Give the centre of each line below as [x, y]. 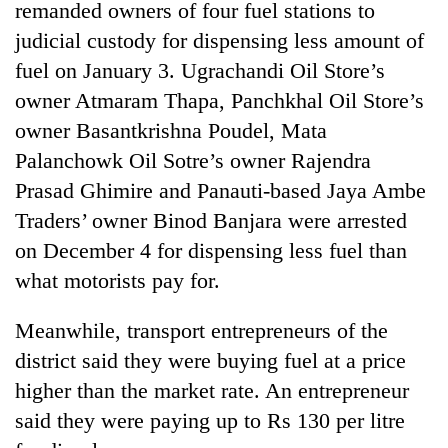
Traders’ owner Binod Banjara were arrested [211, 220]
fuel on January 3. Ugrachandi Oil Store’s [200, 70]
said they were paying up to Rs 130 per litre [210, 420]
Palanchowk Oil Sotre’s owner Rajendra [193, 160]
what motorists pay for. [117, 280]
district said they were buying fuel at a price [210, 360]
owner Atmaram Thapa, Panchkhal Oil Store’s [219, 100]
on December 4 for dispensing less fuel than [211, 250]
